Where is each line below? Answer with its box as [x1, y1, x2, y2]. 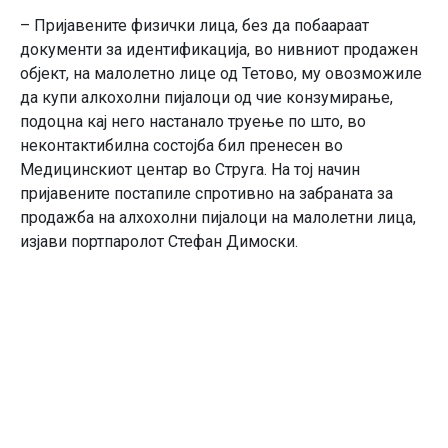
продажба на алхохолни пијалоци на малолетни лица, [20, 208, 416, 228]
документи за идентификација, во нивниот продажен [20, 40, 418, 60]
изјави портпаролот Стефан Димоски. [20, 232, 298, 252]
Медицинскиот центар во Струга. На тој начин [20, 160, 360, 180]
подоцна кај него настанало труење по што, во [20, 112, 366, 132]
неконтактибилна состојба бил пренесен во [20, 136, 343, 156]
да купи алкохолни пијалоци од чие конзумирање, [20, 88, 393, 108]
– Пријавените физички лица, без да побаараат [20, 16, 369, 36]
